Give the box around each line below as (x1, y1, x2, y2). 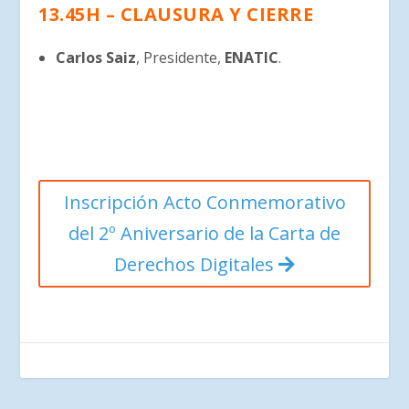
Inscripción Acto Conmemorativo (63, 190, 346, 215)
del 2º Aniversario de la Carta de (68, 221, 341, 246)
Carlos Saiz (55, 47, 136, 68)
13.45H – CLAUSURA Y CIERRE (38, 2, 314, 27)
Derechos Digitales (114, 252, 278, 278)
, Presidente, (135, 47, 225, 68)
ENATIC (224, 47, 278, 68)
